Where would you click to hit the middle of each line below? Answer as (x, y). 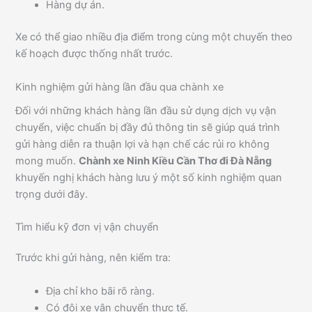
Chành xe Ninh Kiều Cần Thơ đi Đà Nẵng (175, 161)
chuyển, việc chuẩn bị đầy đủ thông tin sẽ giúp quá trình (148, 127)
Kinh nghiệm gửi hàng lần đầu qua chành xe (120, 87)
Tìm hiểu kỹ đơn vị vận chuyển (87, 227)
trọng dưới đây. (52, 194)
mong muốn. (47, 161)
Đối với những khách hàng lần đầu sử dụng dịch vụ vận (146, 110)
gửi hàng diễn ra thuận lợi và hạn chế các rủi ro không (143, 144)
